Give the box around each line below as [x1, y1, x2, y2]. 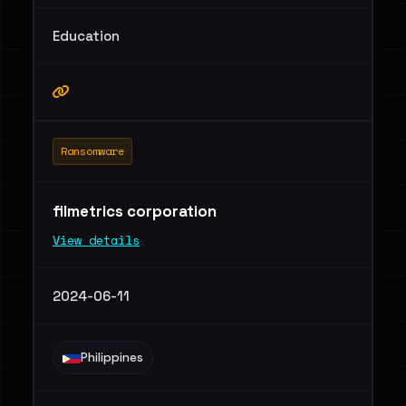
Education [53, 27, 120, 44]
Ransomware [61, 143, 124, 159]
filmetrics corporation [53, 201, 220, 221]
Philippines [81, 350, 143, 365]
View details [53, 231, 140, 249]
